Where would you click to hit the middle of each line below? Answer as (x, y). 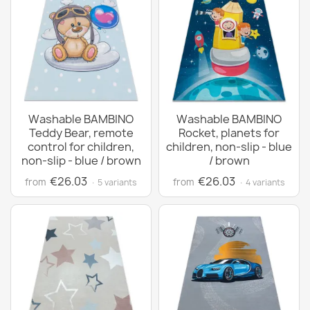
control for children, (81, 147)
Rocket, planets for (229, 133)
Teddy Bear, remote (81, 133)
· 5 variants (114, 182)
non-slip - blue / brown (81, 161)
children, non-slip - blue (229, 147)
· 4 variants (262, 182)
